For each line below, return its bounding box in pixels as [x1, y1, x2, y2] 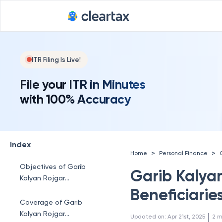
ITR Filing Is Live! [32, 55, 81, 63]
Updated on [130, 213, 165, 220]
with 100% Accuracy [20, 91, 130, 107]
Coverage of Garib [20, 198, 82, 206]
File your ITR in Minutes [20, 76, 145, 92]
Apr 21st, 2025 [167, 213, 206, 220]
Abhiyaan [20, 185, 51, 193]
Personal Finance [159, 149, 208, 157]
